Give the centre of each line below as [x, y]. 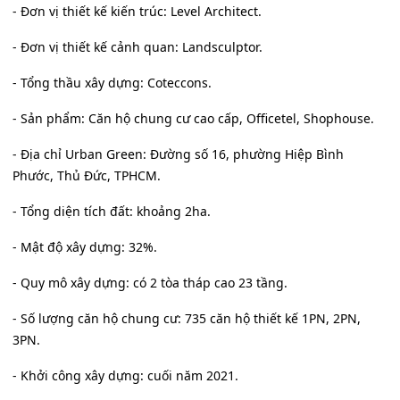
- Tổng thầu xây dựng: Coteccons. [112, 83]
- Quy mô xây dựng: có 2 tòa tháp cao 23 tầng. [150, 283]
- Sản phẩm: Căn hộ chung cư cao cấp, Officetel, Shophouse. [193, 119]
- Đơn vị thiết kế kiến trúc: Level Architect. [137, 12]
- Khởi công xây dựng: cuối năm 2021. [125, 376]
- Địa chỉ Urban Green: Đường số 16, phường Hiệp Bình [178, 154]
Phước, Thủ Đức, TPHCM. [87, 176]
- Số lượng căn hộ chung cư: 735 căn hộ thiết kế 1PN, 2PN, [187, 319]
